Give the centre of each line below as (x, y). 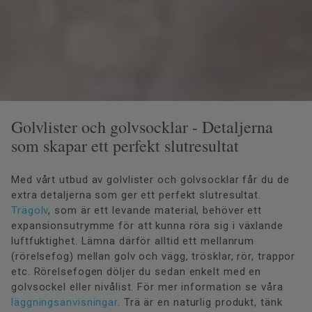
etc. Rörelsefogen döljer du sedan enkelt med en (136, 271)
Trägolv (30, 210)
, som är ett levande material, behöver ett (155, 210)
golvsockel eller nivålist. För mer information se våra (147, 287)
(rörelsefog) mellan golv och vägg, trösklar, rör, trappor (154, 256)
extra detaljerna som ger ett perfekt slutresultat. (136, 195)
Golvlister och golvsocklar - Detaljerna (142, 126)
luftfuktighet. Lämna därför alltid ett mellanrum (133, 241)
